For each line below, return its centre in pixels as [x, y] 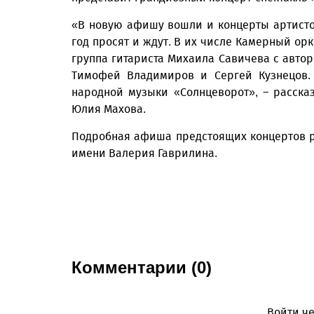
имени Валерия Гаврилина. [144, 153]
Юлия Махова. [109, 109]
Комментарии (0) [142, 267]
